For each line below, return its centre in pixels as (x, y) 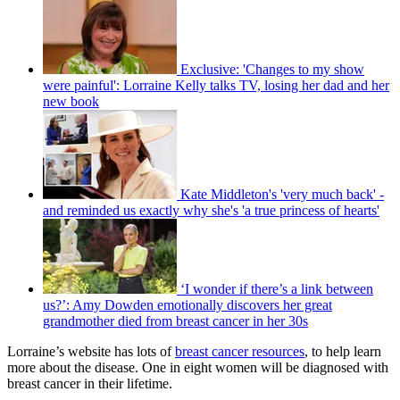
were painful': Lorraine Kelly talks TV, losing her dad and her (216, 86)
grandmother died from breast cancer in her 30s (175, 321)
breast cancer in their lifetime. (90, 384)
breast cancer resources (240, 352)
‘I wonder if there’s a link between (277, 289)
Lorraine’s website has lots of (91, 352)
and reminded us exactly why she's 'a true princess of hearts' (211, 211)
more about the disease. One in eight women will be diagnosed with (198, 368)
